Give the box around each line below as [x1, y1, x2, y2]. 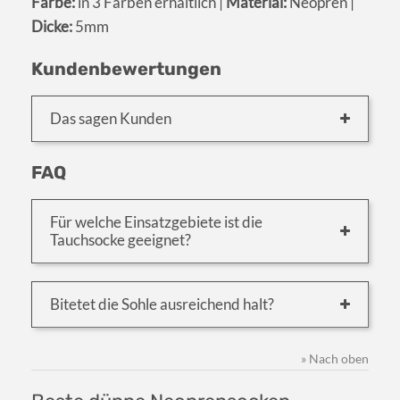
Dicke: [31, 16, 72, 36]
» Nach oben [301, 350, 369, 366]
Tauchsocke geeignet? [50, 229, 191, 249]
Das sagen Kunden [50, 108, 171, 128]
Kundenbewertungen [31, 57, 221, 79]
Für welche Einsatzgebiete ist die [50, 212, 262, 231]
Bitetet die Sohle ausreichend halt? [50, 294, 274, 313]
